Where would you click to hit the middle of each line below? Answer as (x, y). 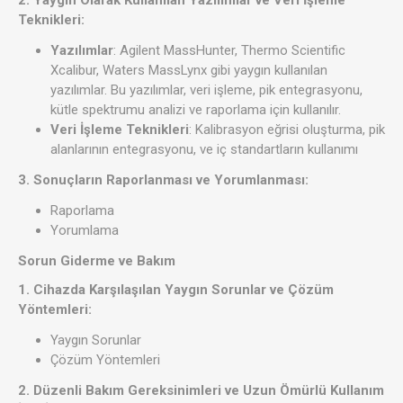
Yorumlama (85, 231)
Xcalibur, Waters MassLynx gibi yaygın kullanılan (189, 71)
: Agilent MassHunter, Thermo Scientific (229, 51)
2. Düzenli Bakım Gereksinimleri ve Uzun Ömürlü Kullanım (201, 391)
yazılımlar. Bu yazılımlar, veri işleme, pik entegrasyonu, (206, 90)
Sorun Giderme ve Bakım (99, 261)
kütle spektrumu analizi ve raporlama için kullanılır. (196, 110)
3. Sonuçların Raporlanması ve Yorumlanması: (163, 180)
